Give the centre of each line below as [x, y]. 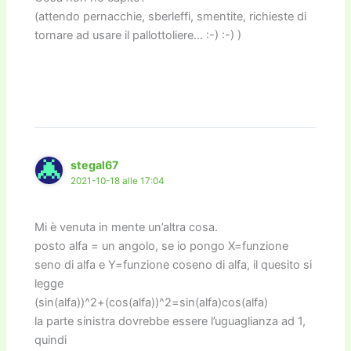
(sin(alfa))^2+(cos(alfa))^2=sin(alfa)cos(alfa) [152, 302]
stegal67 [95, 165]
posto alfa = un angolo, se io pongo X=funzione [162, 246]
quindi [51, 340]
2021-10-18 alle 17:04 [118, 181]
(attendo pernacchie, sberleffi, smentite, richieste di [171, 16]
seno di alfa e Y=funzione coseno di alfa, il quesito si [174, 264]
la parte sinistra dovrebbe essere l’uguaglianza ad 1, [170, 321]
